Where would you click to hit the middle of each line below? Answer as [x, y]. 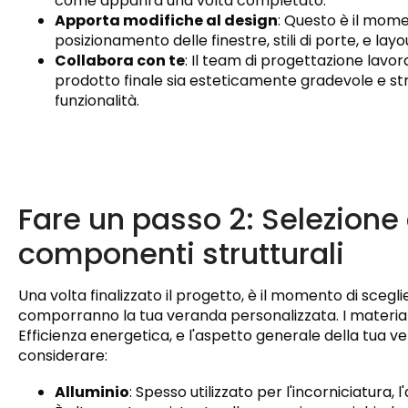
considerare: [63, 356]
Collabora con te [120, 61]
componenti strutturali [181, 254]
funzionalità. [97, 101]
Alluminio [92, 393]
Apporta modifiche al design [166, 21]
